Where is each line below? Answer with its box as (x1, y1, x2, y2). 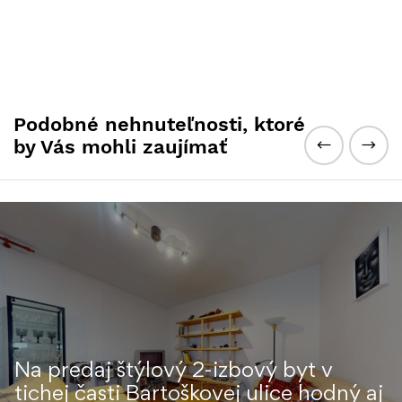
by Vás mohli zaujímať (13, 135, 227, 159)
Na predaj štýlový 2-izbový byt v (14, 361, 333, 381)
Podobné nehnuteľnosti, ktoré (13, 112, 305, 136)
